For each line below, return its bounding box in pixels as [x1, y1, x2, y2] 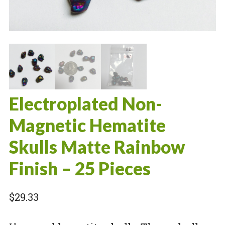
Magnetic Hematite [9, 115, 166, 136]
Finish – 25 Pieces [9, 158, 151, 179]
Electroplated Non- [9, 93, 162, 115]
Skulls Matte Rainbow [9, 136, 185, 158]
